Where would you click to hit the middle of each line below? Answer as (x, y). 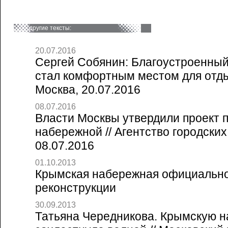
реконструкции (76, 188)
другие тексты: (50, 28)
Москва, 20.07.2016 (88, 90)
